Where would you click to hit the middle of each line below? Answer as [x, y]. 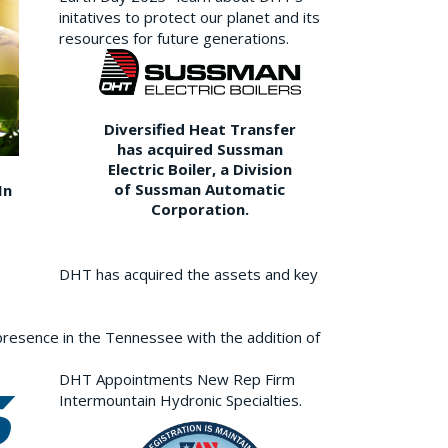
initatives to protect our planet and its [189, 16]
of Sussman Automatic [200, 189]
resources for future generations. [173, 37]
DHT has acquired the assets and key [188, 274]
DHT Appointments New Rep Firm [176, 379]
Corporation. [199, 209]
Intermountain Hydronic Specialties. [180, 400]
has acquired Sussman [199, 149]
